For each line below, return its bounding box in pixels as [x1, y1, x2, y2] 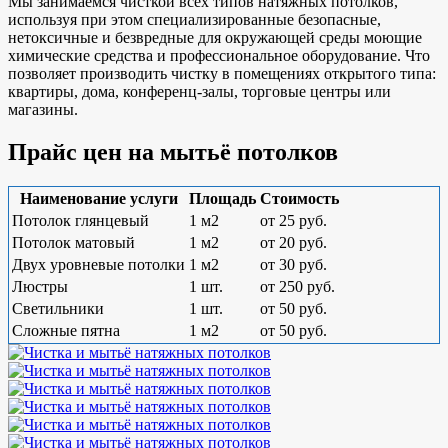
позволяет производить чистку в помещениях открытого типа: [8, 65, 436, 83]
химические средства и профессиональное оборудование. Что [8, 47, 430, 65]
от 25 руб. [260, 211, 327, 229]
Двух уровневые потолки [12, 255, 185, 273]
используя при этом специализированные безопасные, [8, 11, 381, 29]
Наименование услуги [19, 189, 178, 207]
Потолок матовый [12, 233, 135, 251]
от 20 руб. [260, 233, 327, 251]
